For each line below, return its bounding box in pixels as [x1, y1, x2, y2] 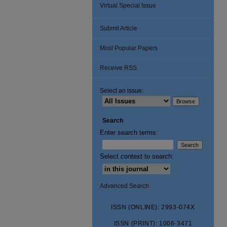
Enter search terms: [100, 129, 158, 136]
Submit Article [100, 25, 137, 32]
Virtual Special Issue [100, 2, 156, 9]
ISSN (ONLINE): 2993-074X [111, 204, 195, 211]
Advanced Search [100, 182, 149, 190]
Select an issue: [100, 87, 143, 94]
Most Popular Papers [100, 45, 158, 52]
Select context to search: [100, 153, 174, 160]
